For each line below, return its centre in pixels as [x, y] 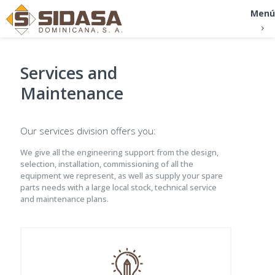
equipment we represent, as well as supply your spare [122, 176]
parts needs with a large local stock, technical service [118, 187]
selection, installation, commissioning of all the [107, 164]
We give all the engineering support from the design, [119, 152]
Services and [69, 73]
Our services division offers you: [88, 131]
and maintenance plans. [64, 199]
